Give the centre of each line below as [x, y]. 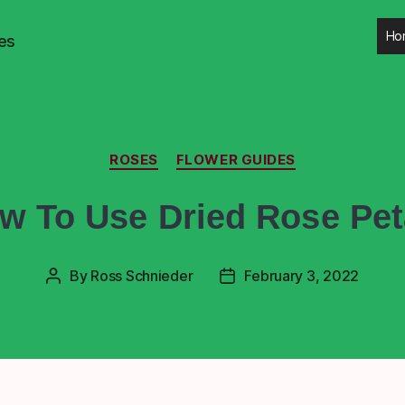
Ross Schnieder [142, 275]
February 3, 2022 [302, 275]
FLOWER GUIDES [235, 160]
